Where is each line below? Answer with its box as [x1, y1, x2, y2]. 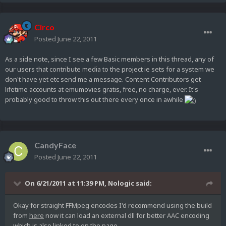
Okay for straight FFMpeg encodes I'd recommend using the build [13, 201, 212, 210]
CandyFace [34, 140, 76, 150]
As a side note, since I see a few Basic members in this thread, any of [5, 54, 214, 64]
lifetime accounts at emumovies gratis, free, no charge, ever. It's [5, 85, 198, 94]
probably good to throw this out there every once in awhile [5, 95, 185, 104]
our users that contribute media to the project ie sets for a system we [5, 65, 214, 74]
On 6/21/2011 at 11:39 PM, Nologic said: [25, 179, 152, 188]
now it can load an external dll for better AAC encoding [44, 211, 209, 220]
